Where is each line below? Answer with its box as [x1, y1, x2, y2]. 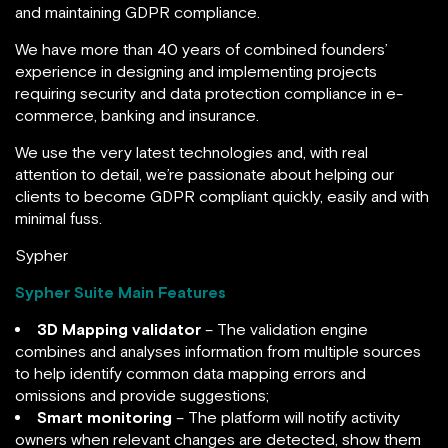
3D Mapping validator [37, 320, 201, 338]
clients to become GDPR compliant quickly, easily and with [15, 187, 429, 205]
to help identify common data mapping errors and [15, 364, 366, 382]
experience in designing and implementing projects [15, 62, 377, 80]
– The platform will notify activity [172, 408, 400, 426]
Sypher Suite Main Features [15, 283, 226, 301]
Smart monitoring [37, 408, 172, 426]
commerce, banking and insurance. [15, 106, 259, 124]
